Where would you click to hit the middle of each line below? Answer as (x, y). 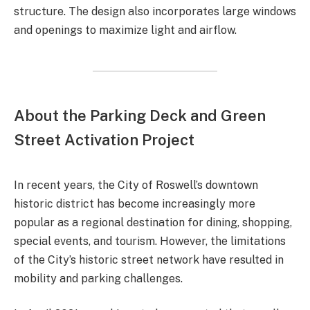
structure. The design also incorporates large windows (155, 12)
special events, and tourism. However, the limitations (150, 241)
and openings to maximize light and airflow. (125, 30)
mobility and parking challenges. (98, 278)
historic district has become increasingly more (135, 203)
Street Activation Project (104, 139)
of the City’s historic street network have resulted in (149, 259)
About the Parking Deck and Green (140, 115)
